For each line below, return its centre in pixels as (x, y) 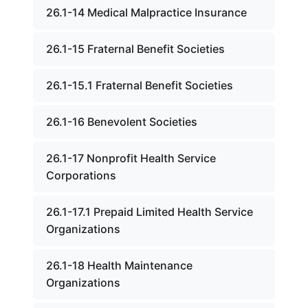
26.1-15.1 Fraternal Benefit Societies (140, 85)
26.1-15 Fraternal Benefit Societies (135, 49)
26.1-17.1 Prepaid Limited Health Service (150, 212)
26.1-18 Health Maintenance (119, 265)
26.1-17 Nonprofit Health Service (131, 158)
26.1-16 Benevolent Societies (122, 122)
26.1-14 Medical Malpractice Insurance (146, 12)
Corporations (81, 175)
